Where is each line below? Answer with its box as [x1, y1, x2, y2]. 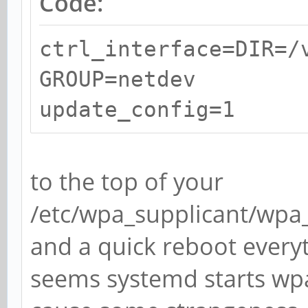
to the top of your [30, 166, 223, 198]
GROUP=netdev [39, 67, 196, 92]
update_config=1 [39, 97, 235, 122]
